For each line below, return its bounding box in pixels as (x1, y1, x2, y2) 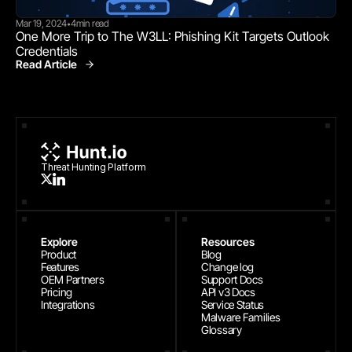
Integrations (41, 297, 95, 311)
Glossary (201, 322, 242, 336)
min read (75, 16, 109, 29)
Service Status (201, 297, 265, 311)
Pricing (41, 284, 73, 299)
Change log (201, 259, 255, 273)
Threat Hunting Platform (41, 160, 146, 173)
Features (41, 259, 79, 273)
